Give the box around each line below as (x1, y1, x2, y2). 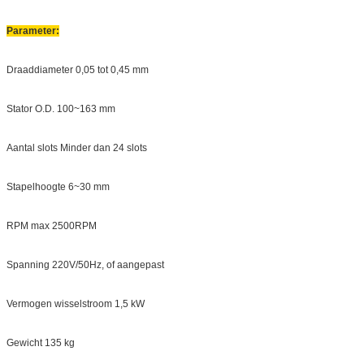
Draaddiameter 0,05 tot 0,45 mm (6, 63, 149, 76)
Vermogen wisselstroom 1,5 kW (6, 297, 145, 310)
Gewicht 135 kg (6, 336, 75, 349)
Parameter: (6, 24, 59, 37)
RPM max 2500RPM (6, 219, 97, 232)
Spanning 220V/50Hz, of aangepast (6, 258, 164, 271)
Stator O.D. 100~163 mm (6, 102, 115, 115)
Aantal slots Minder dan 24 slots (6, 141, 147, 154)
